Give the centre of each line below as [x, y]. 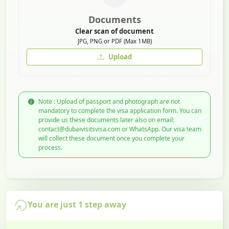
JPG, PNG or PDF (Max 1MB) [114, 41]
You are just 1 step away [77, 204]
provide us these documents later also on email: [106, 120]
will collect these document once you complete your [111, 139]
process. [50, 148]
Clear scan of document [114, 31]
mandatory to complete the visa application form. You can [120, 111]
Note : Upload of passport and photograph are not [109, 102]
